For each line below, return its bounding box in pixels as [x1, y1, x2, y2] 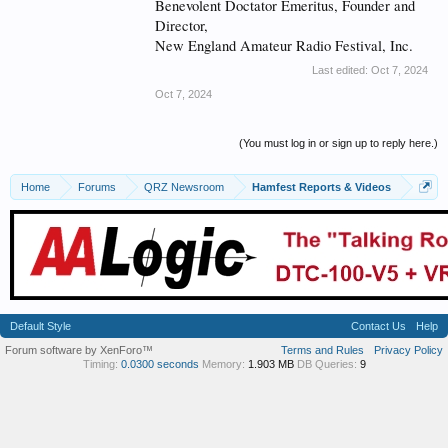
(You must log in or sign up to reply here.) [239, 137, 438, 149]
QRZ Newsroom [144, 181, 224, 193]
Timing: [82, 358, 118, 370]
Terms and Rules [281, 344, 364, 356]
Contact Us [351, 320, 406, 332]
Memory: [201, 358, 245, 370]
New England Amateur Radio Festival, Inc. [155, 36, 413, 55]
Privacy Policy [374, 344, 443, 356]
